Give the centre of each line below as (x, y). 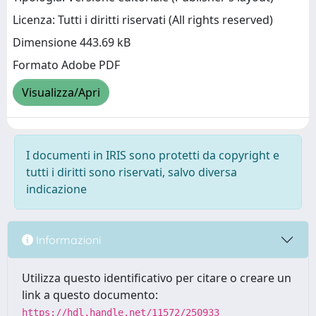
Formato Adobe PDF (66, 65)
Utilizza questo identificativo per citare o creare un (157, 278)
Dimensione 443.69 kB (72, 43)
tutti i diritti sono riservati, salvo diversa (132, 172)
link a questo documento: (90, 295)
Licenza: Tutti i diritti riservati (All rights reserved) (143, 20)
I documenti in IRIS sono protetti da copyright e (153, 155)
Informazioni (67, 239)
